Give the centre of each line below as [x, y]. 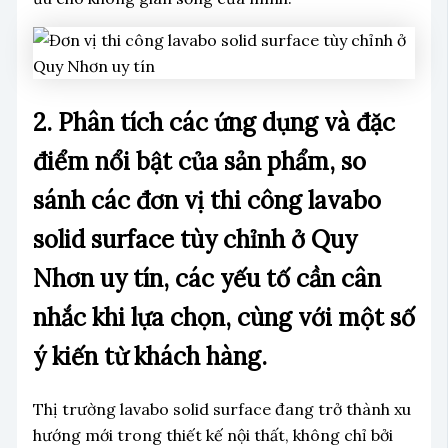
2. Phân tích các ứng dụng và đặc [213, 123]
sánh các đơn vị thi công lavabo [206, 201]
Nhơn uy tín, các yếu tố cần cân [206, 279]
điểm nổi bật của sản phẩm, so [199, 162]
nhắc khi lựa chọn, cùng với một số [223, 318]
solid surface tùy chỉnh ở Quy [194, 240]
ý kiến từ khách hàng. [149, 357]
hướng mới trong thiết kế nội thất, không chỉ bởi [212, 435]
